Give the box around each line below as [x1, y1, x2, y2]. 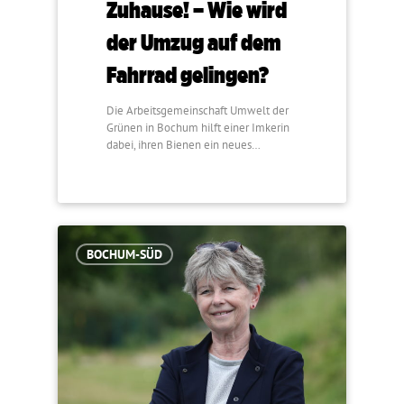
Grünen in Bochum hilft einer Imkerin [106, 120, 290, 136]
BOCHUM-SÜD [87, 245, 162, 262]
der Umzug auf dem [106, 27, 281, 58]
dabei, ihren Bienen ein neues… [106, 137, 262, 153]
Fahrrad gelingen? [106, 60, 270, 90]
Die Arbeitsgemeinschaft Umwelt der [106, 103, 289, 119]
